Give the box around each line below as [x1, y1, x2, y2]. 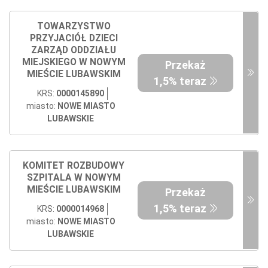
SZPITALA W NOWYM [26, 172, 121, 183]
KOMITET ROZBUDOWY [23, 160, 124, 171]
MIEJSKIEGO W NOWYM [22, 56, 126, 68]
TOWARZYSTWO [36, 20, 111, 32]
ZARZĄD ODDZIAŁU [31, 44, 116, 56]
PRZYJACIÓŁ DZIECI [29, 32, 118, 44]
